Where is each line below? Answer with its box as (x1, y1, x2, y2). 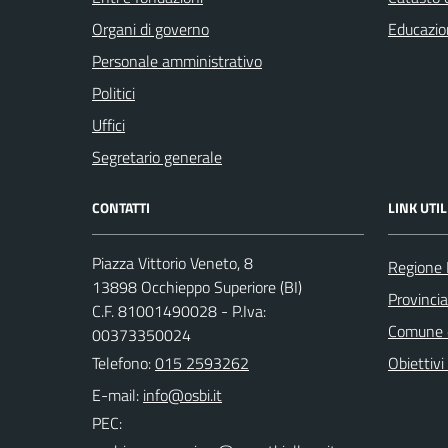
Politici (92, 80, 135, 105)
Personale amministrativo (92, 48, 262, 73)
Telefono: (92, 350, 155, 375)
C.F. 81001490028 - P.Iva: (92, 298, 266, 323)
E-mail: (92, 382, 139, 407)
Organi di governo (92, 16, 209, 41)
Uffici (92, 112, 125, 137)
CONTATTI (92, 196, 150, 218)
